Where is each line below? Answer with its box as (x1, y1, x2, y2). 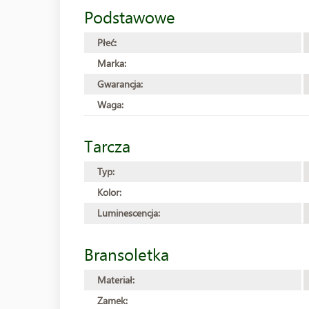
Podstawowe (84, 6, 175, 28)
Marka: (97, 57, 126, 70)
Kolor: (97, 186, 121, 199)
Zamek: (97, 294, 128, 307)
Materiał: (97, 273, 134, 286)
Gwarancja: (97, 77, 143, 90)
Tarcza (84, 134, 130, 157)
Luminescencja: (97, 206, 160, 219)
